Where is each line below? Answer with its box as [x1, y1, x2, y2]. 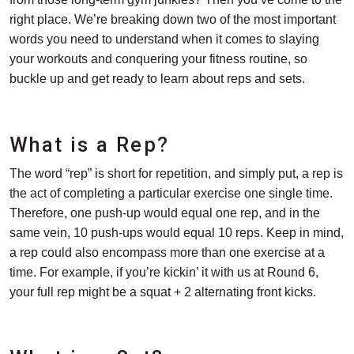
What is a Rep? [9, 133, 170, 156]
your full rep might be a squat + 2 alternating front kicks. [9, 284, 316, 299]
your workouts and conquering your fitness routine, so [9, 51, 307, 66]
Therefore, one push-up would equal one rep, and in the [9, 205, 320, 220]
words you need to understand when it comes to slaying [9, 32, 319, 46]
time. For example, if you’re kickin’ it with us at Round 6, [9, 265, 318, 279]
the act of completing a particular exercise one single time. [9, 186, 333, 200]
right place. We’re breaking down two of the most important [9, 12, 336, 26]
